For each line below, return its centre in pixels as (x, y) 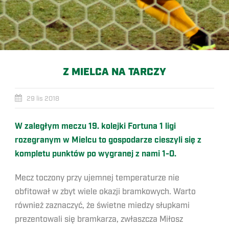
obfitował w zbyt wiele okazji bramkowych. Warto (105, 192)
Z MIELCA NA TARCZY (114, 72)
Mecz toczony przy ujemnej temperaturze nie (97, 178)
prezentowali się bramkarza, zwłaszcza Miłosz (99, 219)
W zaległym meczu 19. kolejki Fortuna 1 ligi (95, 127)
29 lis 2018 (43, 99)
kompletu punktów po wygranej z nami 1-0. (96, 154)
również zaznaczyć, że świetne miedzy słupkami (102, 205)
